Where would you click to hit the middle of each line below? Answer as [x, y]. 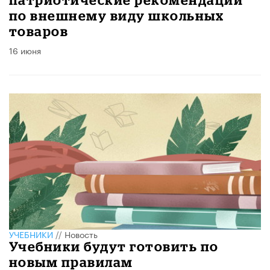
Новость [81, 234]
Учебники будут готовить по [114, 246]
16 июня [25, 50]
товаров [39, 31]
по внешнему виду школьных [117, 16]
